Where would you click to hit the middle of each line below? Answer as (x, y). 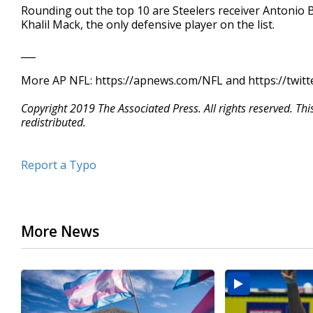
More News (60, 231)
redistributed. (53, 122)
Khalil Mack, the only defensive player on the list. (148, 24)
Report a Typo (59, 165)
